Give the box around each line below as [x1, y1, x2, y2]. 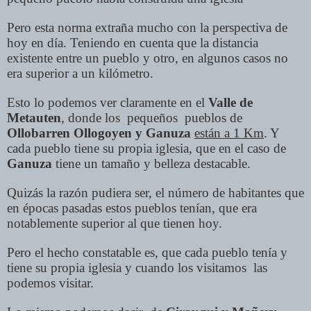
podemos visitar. [7, 276, 94, 291]
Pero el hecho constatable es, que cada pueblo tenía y [7, 245, 287, 260]
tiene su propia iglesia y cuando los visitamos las [7, 260, 267, 276]
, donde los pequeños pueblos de [61, 110, 242, 126]
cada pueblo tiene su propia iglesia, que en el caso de [7, 141, 286, 156]
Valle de [208, 95, 253, 110]
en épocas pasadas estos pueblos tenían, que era [7, 201, 257, 216]
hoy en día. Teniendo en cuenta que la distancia [7, 35, 258, 51]
